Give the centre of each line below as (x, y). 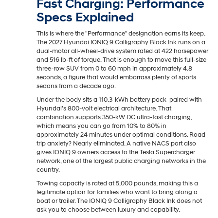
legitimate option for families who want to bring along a (117, 192)
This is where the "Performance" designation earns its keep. (121, 33)
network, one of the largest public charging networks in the (121, 161)
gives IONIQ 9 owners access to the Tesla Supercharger (116, 152)
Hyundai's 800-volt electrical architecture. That (104, 108)
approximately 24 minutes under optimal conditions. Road (121, 135)
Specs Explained (85, 17)
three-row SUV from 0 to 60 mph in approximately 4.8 (114, 68)
